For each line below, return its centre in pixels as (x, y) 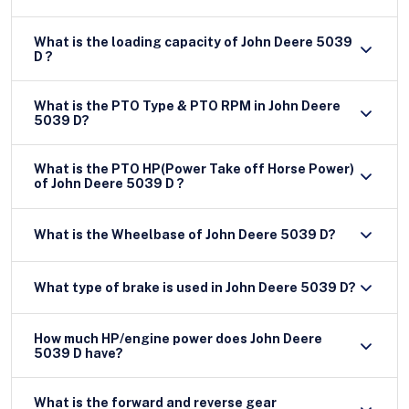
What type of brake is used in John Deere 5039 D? (195, 287)
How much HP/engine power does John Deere (178, 338)
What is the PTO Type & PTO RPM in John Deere (187, 105)
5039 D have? (79, 353)
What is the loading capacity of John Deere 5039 (137, 42)
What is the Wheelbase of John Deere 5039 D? (271, 235)
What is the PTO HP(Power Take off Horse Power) (194, 169)
